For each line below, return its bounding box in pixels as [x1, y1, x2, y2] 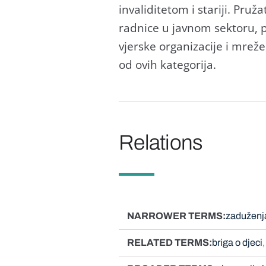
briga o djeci [211, 237, 262, 248]
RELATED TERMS [126, 237, 209, 248]
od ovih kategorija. [118, 56, 216, 72]
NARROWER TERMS [126, 210, 223, 221]
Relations [118, 131, 203, 154]
